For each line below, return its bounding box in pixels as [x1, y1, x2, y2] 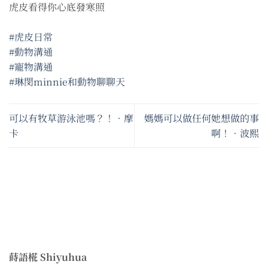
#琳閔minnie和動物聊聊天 [9, 74, 125, 89]
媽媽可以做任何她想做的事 [144, 111, 259, 125]
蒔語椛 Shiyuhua [9, 249, 87, 264]
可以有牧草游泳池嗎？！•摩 [9, 111, 133, 125]
